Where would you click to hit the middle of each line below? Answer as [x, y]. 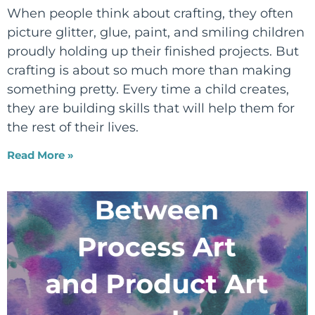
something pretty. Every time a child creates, [148, 89]
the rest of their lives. [73, 127]
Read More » [40, 155]
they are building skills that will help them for [151, 108]
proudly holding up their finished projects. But [153, 51]
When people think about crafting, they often [150, 13]
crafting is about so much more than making [149, 70]
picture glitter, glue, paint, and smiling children [156, 32]
